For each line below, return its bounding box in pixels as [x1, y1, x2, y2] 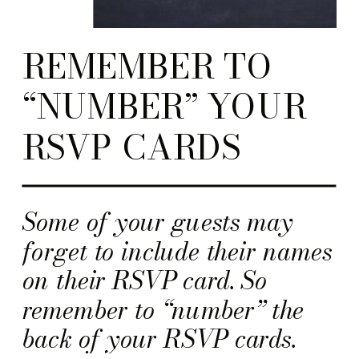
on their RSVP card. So [22, 261, 268, 300]
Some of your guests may [22, 203, 292, 241]
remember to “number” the [22, 290, 305, 329]
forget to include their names [22, 232, 333, 271]
